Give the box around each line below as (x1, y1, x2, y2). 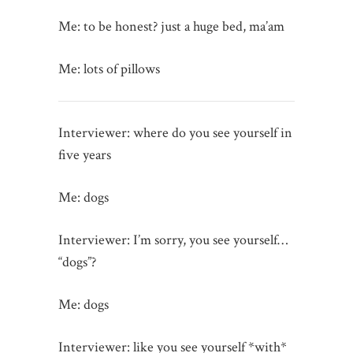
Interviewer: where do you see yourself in (58, 123, 292, 142)
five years (58, 145, 111, 164)
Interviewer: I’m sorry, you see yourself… (58, 230, 288, 249)
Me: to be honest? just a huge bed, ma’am (58, 17, 284, 35)
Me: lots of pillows (58, 59, 160, 78)
